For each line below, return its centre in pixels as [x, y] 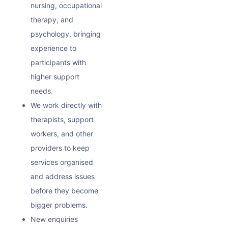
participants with [58, 62]
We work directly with [66, 105]
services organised [62, 162]
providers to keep [60, 148]
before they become [64, 190]
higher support [55, 76]
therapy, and [52, 19]
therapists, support [62, 119]
